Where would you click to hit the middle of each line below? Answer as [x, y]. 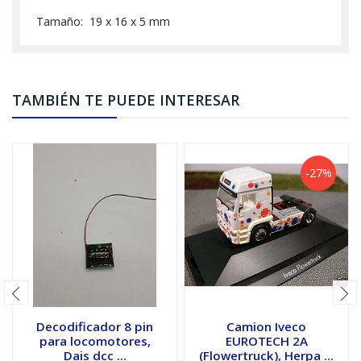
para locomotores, [95, 340]
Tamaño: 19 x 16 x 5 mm [103, 21]
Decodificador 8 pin [95, 326]
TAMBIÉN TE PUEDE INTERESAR [126, 100]
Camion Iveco [266, 326]
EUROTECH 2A [266, 340]
